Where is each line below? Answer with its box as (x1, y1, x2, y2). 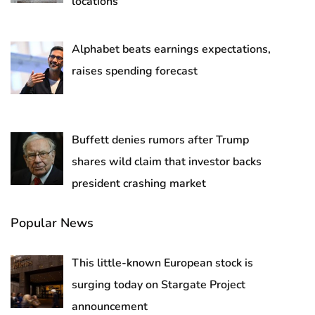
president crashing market (72, 176, 206, 192)
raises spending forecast (72, 63, 198, 79)
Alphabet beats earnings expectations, (72, 41, 271, 58)
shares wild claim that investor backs (72, 154, 262, 170)
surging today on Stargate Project (72, 277, 245, 293)
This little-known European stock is (72, 255, 253, 271)
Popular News (11, 214, 94, 232)
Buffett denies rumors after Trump (72, 132, 249, 148)
